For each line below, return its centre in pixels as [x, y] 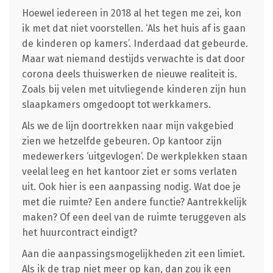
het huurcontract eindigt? [79, 232]
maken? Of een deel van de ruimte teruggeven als [134, 217]
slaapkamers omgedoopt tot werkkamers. [116, 104]
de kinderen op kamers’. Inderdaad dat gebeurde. [135, 43]
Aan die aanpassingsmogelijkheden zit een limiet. [133, 253]
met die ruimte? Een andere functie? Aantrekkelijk [134, 202]
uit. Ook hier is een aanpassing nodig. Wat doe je [131, 186]
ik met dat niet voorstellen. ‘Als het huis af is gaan [133, 28]
